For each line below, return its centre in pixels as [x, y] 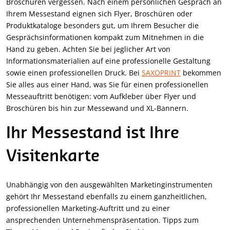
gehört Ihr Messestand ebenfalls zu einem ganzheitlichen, [107, 197]
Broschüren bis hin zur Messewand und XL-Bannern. [97, 108]
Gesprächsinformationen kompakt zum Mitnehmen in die [105, 37]
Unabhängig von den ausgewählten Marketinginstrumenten [109, 185]
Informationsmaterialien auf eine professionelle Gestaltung [108, 61]
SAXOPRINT [161, 73]
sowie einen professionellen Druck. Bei [74, 73]
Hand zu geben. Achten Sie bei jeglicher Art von [88, 49]
